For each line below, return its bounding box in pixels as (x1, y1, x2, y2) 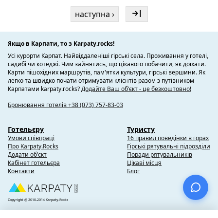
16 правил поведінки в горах (127, 134, 209, 142)
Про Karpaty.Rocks (8, 142, 58, 150)
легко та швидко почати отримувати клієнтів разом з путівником (8, 76, 194, 85)
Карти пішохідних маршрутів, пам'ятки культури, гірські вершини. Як (8, 68, 205, 76)
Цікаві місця (127, 159, 162, 167)
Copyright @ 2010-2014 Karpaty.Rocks (8, 197, 68, 202)
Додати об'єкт (8, 150, 47, 159)
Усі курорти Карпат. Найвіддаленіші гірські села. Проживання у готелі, (8, 52, 208, 60)
